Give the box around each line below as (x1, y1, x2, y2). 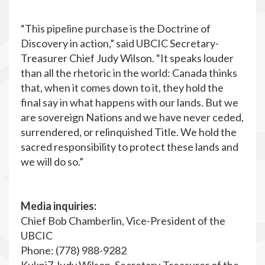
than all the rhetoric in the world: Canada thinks (21, 66, 237, 79)
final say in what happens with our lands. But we (21, 96, 238, 109)
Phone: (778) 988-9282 (21, 244, 127, 257)
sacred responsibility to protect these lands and (21, 140, 238, 153)
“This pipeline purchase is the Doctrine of (21, 22, 211, 35)
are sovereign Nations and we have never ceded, (21, 111, 244, 124)
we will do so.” (21, 155, 83, 168)
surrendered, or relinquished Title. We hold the (21, 125, 237, 138)
